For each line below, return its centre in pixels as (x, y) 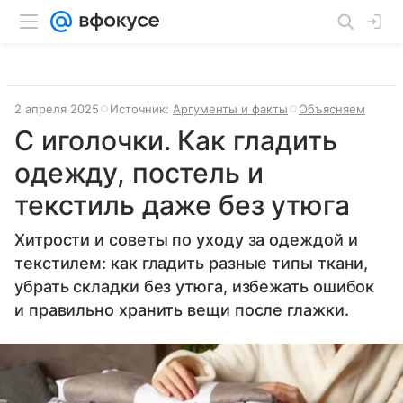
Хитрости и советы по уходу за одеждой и (186, 240)
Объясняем (332, 109)
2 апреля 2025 (57, 109)
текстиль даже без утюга (182, 205)
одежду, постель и (139, 173)
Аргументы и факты (230, 109)
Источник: (141, 109)
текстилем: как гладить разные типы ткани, (192, 263)
